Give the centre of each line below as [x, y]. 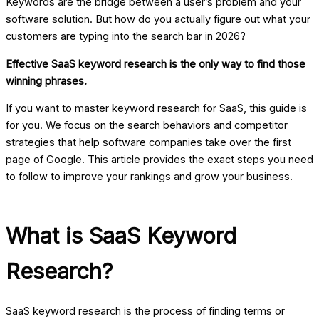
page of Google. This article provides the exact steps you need [159, 160]
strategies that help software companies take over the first [148, 143]
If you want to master [59, 109]
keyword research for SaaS [178, 109]
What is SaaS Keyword [121, 236]
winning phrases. [46, 81]
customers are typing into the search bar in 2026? [126, 36]
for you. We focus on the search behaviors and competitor [147, 126]
